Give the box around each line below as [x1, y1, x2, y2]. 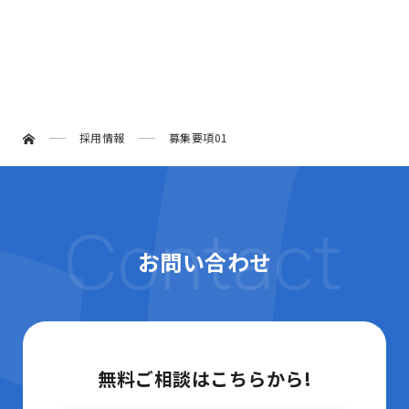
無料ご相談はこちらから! [98, 364, 311, 392]
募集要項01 [168, 130, 228, 146]
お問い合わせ [137, 245, 272, 278]
